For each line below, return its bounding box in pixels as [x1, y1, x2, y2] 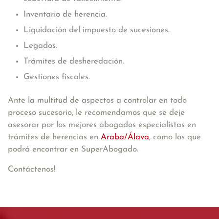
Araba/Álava [101, 133, 149, 141]
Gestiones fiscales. [23, 73, 90, 81]
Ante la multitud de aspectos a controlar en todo [8, 96, 187, 105]
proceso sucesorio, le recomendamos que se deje [8, 109, 185, 117]
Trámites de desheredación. [23, 57, 124, 66]
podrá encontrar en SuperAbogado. [8, 145, 138, 153]
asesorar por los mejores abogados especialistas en [8, 121, 196, 129]
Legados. [23, 42, 57, 50]
